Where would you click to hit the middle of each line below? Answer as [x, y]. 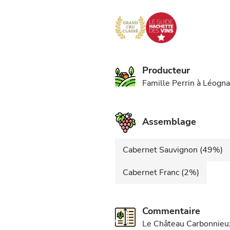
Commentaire [171, 211]
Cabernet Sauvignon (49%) [173, 150]
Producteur [166, 70]
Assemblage [169, 122]
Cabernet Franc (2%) [161, 172]
